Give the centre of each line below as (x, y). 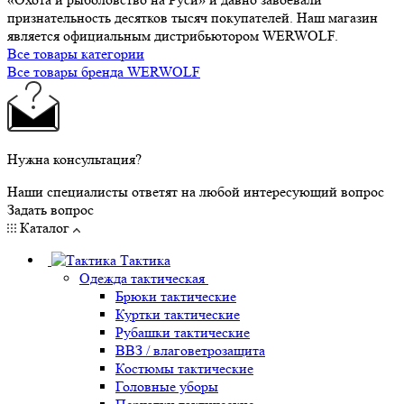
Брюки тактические (176, 296)
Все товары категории (76, 53)
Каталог (45, 227)
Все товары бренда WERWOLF (104, 71)
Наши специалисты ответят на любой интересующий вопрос (196, 191)
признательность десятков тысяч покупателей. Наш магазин (193, 17)
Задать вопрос (50, 209)
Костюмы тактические (184, 368)
